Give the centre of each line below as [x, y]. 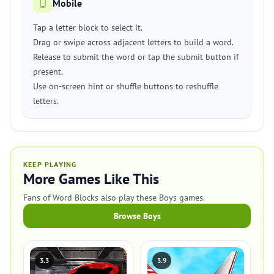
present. [48, 72]
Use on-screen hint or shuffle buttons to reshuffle [126, 86]
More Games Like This [91, 179]
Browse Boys [137, 216]
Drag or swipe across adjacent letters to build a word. [133, 42]
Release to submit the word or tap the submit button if [136, 57]
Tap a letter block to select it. [88, 28]
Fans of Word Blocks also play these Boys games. [114, 198]
